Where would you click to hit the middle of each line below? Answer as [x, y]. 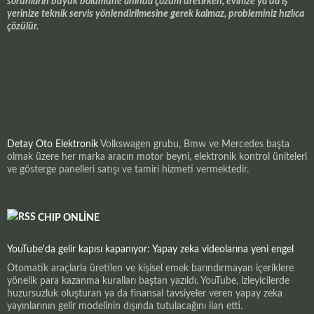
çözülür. [23, 27]
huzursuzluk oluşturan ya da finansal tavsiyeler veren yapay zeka [145, 294]
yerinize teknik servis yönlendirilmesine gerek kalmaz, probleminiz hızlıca [156, 14]
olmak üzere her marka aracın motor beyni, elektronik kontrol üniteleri [157, 157]
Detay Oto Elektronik [53, 145]
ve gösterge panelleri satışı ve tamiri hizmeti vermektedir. [128, 170]
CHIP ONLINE [69, 218]
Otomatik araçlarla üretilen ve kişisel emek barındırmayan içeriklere [150, 269]
